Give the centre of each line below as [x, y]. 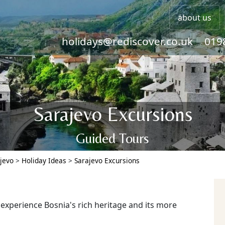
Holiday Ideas [44, 160]
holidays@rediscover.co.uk [127, 41]
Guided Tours [113, 138]
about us [195, 18]
